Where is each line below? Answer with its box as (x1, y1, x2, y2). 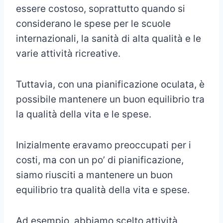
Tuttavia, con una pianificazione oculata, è (16, 79, 205, 91)
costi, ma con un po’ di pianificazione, (16, 154, 184, 166)
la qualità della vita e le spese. (16, 109, 151, 120)
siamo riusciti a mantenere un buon (16, 169, 173, 181)
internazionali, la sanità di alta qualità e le (16, 33, 201, 45)
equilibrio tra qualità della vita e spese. (16, 184, 190, 196)
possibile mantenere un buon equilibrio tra (16, 94, 205, 106)
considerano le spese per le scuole (16, 18, 171, 30)
